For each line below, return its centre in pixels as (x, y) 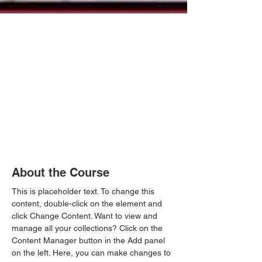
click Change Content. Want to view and (86, 216)
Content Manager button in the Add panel (89, 240)
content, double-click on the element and (88, 203)
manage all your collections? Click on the (88, 228)
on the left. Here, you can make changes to (92, 252)
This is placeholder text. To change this (84, 191)
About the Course (61, 172)
